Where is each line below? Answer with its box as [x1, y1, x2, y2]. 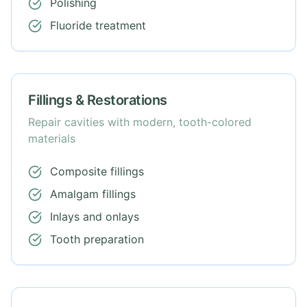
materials [28, 132, 75, 145]
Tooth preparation [50, 232, 144, 246]
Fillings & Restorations [28, 92, 167, 108]
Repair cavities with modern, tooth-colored [28, 115, 251, 129]
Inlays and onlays [50, 210, 139, 223]
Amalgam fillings [50, 187, 136, 201]
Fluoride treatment [50, 19, 146, 32]
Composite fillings [50, 164, 144, 178]
